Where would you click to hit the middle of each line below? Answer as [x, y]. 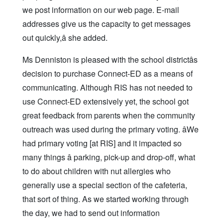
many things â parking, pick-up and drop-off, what [109, 157]
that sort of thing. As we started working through [106, 199]
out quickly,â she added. [65, 38]
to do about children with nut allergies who [97, 171]
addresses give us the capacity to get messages [107, 24]
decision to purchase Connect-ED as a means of [108, 74]
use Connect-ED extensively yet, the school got [106, 102]
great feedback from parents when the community [109, 115]
